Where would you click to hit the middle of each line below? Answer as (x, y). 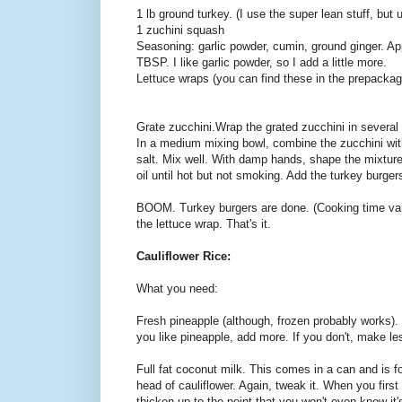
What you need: (177, 289)
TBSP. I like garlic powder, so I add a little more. (262, 63)
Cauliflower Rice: (184, 257)
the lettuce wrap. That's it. (204, 224)
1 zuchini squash (180, 31)
